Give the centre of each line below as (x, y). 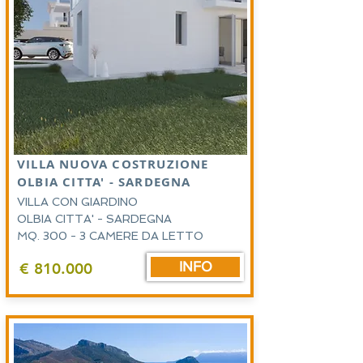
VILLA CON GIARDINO (77, 202)
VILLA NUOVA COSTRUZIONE (115, 164)
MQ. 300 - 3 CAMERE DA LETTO (112, 236)
